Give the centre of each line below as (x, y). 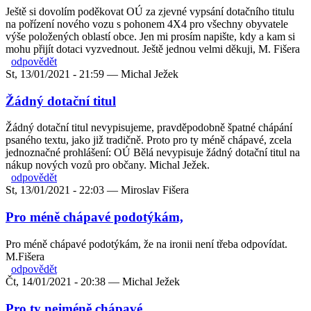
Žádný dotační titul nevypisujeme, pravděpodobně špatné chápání (149, 128)
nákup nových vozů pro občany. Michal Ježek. (108, 165)
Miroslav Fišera (155, 190)
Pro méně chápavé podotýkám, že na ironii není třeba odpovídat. (146, 244)
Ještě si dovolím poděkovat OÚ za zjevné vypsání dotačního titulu (150, 11)
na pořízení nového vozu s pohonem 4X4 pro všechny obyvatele (147, 24)
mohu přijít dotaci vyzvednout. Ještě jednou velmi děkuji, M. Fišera (153, 49)
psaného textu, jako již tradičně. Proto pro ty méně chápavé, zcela (149, 140)
